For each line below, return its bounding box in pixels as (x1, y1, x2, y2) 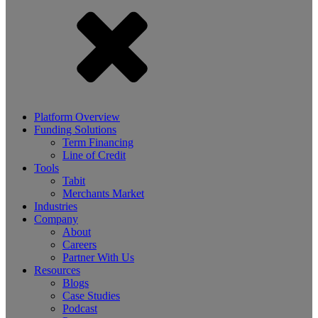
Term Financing (62, 136, 133, 149)
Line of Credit (62, 149, 126, 162)
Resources (34, 264, 80, 277)
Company (34, 213, 78, 226)
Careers (62, 238, 97, 251)
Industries (34, 200, 77, 213)
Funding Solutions (34, 124, 116, 136)
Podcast (62, 302, 97, 315)
